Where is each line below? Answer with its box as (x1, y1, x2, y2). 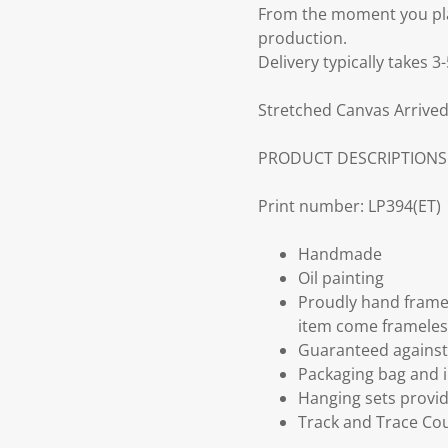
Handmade (298, 243, 382, 266)
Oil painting (298, 267, 384, 290)
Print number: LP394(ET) (258, 195, 441, 218)
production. (258, 27, 347, 50)
